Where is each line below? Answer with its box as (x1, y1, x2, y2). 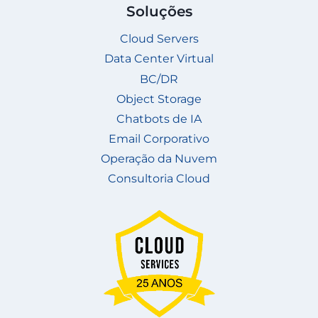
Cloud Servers (119, 32, 199, 46)
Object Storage (116, 92, 202, 106)
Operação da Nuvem (101, 152, 217, 166)
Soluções (126, 2, 192, 20)
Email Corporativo (109, 132, 209, 146)
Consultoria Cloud (108, 172, 210, 186)
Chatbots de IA (116, 111, 202, 126)
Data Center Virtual (104, 52, 214, 66)
